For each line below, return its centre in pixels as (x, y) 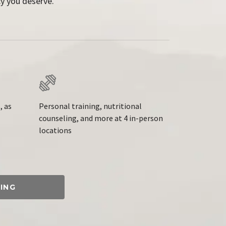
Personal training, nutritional (91, 106)
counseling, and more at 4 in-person (101, 118)
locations (55, 130)
